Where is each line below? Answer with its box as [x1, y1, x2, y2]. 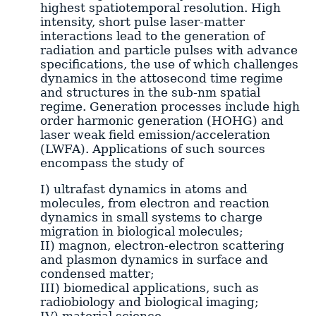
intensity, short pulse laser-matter [39, 14, 245, 29]
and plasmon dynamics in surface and [39, 252, 268, 267]
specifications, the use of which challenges [39, 56, 298, 71]
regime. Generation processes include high [39, 99, 300, 114]
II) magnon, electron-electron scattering [39, 238, 284, 253]
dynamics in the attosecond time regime [39, 71, 283, 85]
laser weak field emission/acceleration [39, 127, 270, 142]
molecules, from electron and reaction [39, 195, 269, 210]
